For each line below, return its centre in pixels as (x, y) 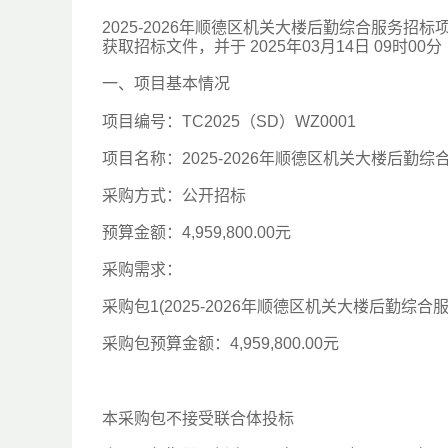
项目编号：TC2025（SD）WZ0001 (229, 121)
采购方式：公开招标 (174, 195)
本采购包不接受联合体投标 (198, 418)
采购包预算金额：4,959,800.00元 (220, 343)
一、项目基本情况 (166, 83)
